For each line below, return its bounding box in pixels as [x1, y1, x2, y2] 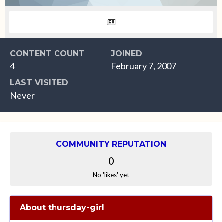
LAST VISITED [10, 78, 68, 87]
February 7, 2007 [111, 60, 176, 71]
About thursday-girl [20, 203, 104, 212]
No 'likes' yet [93, 171, 129, 179]
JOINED [111, 49, 142, 58]
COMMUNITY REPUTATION [56, 139, 166, 149]
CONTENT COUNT [10, 49, 85, 58]
